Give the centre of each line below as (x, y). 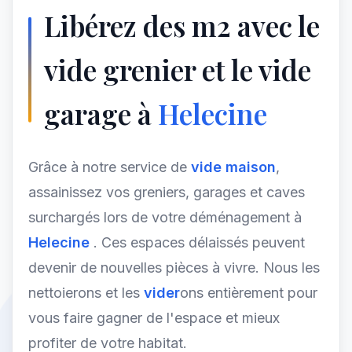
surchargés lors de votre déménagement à (165, 217)
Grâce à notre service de (110, 167)
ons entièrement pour (249, 293)
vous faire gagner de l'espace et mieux (154, 318)
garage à (101, 114)
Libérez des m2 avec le (182, 26)
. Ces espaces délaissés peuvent (199, 242)
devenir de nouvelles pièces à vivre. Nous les (174, 268)
